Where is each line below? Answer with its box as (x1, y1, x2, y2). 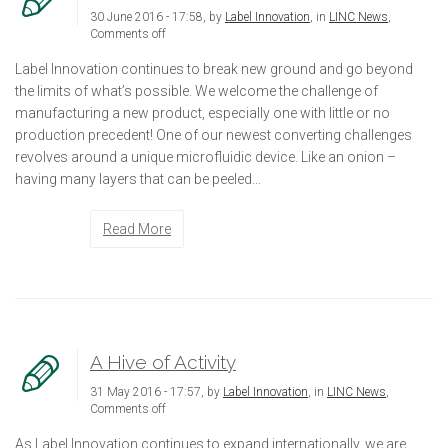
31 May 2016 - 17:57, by (90, 384, 223, 399)
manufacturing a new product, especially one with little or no (15, 104, 390, 121)
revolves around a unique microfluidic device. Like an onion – (15, 148, 399, 165)
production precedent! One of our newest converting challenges (15, 126, 412, 143)
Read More (103, 220, 171, 237)
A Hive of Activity (90, 350, 236, 373)
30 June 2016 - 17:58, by (90, 9, 225, 24)
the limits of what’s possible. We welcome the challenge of (15, 82, 378, 99)
